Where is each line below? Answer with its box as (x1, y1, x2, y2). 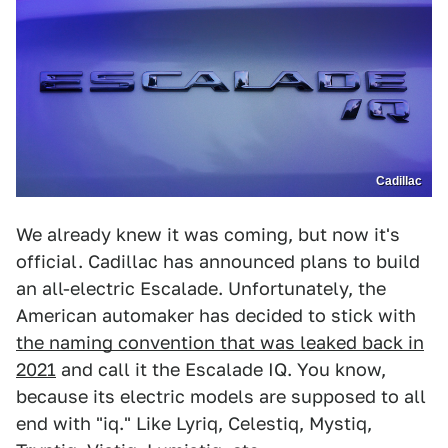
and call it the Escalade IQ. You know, (56, 359, 386, 381)
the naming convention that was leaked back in (16, 332, 424, 354)
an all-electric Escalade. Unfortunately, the (16, 278, 386, 300)
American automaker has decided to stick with (16, 305, 416, 327)
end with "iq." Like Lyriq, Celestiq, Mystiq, (16, 413, 372, 435)
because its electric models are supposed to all (16, 386, 426, 408)
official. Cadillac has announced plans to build (16, 251, 420, 273)
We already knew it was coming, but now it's (16, 224, 400, 246)
